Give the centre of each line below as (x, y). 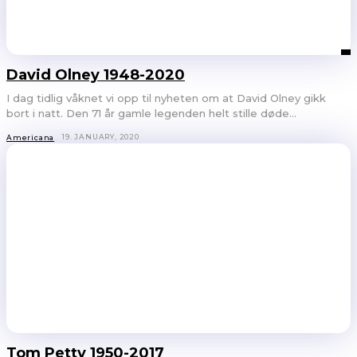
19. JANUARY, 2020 (101, 137)
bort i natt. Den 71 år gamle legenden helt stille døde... (151, 114)
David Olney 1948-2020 (96, 75)
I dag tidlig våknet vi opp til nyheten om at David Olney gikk (166, 98)
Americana (31, 138)
